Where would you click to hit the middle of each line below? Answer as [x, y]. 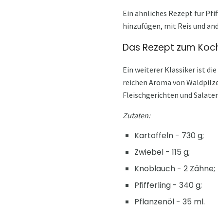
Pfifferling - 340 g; [168, 185]
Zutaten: [136, 115]
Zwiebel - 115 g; [162, 152]
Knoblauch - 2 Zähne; [175, 168]
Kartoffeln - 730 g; [169, 135]
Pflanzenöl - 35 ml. [170, 201]
